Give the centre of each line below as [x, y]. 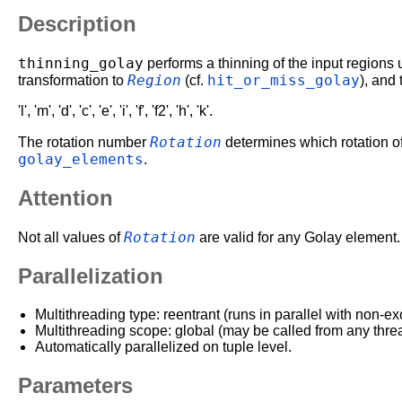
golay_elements [81, 160]
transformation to [73, 81]
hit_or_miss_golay [284, 81]
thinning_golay [81, 64]
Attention [66, 198]
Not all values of [71, 238]
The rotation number [84, 143]
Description [77, 24]
